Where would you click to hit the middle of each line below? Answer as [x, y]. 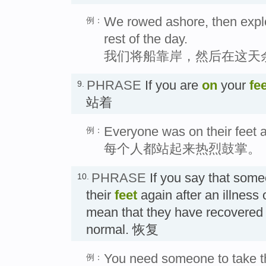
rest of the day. [146, 39]
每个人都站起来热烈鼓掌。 [182, 148]
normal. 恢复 [122, 229]
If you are [172, 85]
